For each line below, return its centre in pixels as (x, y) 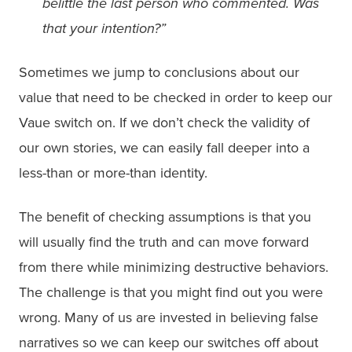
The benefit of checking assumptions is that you (165, 216)
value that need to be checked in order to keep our (176, 97)
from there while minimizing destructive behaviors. (174, 267)
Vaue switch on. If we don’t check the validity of (164, 122)
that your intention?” (104, 28)
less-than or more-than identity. (113, 172)
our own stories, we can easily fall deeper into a (164, 147)
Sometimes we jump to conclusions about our (159, 72)
